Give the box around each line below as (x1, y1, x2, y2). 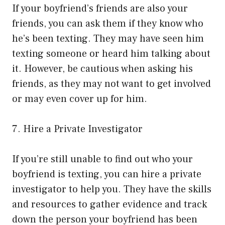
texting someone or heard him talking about (12, 47, 210, 60)
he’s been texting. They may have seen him (12, 32, 204, 45)
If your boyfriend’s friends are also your (12, 2, 188, 15)
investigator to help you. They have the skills (12, 182, 211, 196)
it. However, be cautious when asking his (12, 62, 193, 75)
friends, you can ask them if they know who (12, 17, 203, 30)
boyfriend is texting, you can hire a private (12, 167, 201, 181)
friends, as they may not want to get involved (12, 77, 211, 90)
